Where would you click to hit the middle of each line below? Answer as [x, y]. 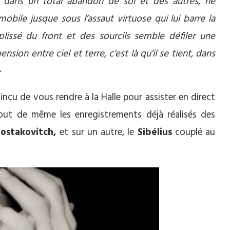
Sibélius [155, 132]
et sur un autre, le [97, 132]
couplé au [193, 132]
